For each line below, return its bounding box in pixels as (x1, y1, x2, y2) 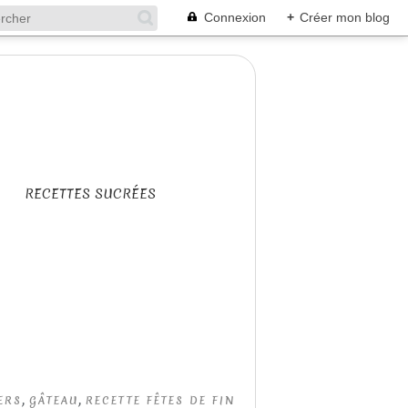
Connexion (204, 10, 266, 25)
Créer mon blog (300, 10, 390, 25)
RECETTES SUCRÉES (25, 185, 156, 203)
